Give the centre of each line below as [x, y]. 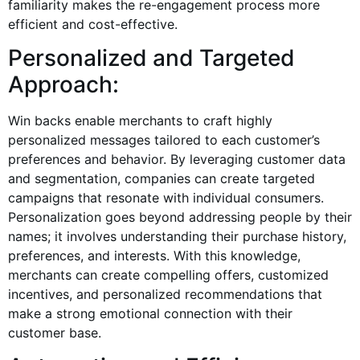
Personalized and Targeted [151, 57]
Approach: [63, 84]
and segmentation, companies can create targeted [162, 178]
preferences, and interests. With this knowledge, [154, 255]
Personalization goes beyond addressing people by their [180, 217]
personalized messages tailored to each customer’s [164, 139]
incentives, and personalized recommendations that [165, 294]
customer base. [55, 332]
